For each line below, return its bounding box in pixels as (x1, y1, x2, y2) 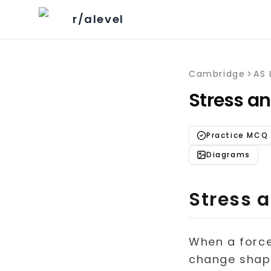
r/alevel (73, 11, 124, 27)
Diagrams (206, 149, 250, 160)
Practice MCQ (206, 130, 269, 140)
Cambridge (189, 68, 246, 80)
